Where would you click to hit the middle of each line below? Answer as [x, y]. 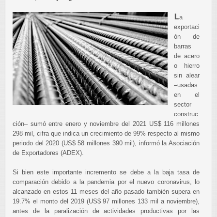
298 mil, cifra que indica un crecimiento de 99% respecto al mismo [106, 133]
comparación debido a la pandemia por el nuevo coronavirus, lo [106, 182]
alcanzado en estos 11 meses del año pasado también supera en [106, 192]
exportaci [187, 27]
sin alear [187, 75]
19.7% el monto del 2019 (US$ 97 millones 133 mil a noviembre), [106, 201]
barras [183, 46]
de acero [187, 56]
